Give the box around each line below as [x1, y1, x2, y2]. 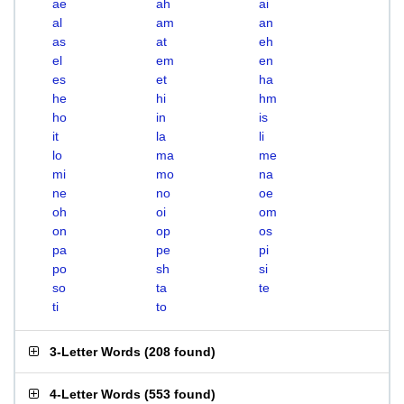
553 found [149, 387, 211, 401]
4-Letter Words [50, 387, 141, 401]
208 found [149, 344, 211, 359]
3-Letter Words [50, 344, 141, 359]
